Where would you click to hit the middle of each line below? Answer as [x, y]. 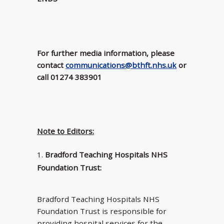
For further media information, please [106, 53]
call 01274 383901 [69, 77]
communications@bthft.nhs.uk [121, 65]
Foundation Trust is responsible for [102, 211]
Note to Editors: [65, 131]
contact [51, 65]
